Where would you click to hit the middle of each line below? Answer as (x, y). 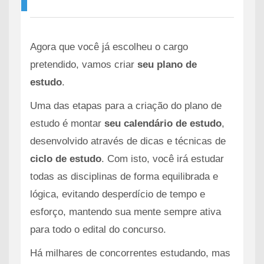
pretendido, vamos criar (84, 65)
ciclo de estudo (66, 159)
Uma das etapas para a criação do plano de (126, 106)
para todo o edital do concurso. (98, 230)
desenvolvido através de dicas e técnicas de (128, 141)
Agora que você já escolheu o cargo (109, 47)
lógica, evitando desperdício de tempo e (118, 194)
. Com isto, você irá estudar (163, 159)
